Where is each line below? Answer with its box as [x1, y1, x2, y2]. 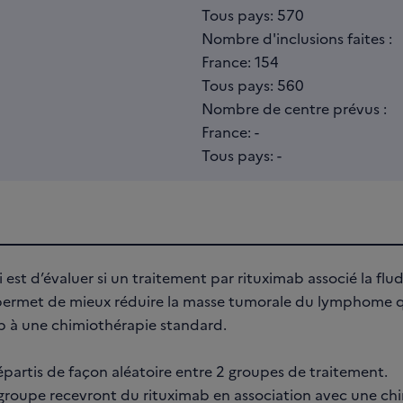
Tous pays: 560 [201, 75, 304, 94]
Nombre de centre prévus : [201, 98, 387, 118]
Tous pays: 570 [201, 4, 304, 24]
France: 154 [201, 51, 279, 71]
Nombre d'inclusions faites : [201, 28, 392, 48]
